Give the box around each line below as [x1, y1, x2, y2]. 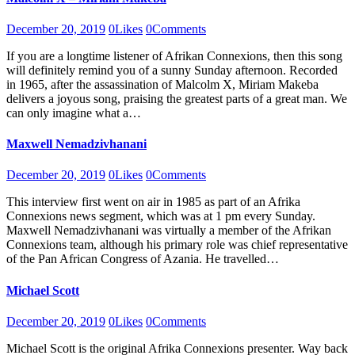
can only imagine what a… [6, 105, 141, 120]
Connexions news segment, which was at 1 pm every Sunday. [6, 209, 315, 223]
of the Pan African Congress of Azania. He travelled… [6, 252, 279, 266]
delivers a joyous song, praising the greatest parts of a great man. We [6, 91, 347, 105]
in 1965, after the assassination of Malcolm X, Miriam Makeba [6, 77, 319, 91]
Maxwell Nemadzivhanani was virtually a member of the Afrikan [6, 223, 331, 238]
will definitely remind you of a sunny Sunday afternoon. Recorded [6, 63, 338, 77]
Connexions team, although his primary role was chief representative [6, 238, 348, 252]
